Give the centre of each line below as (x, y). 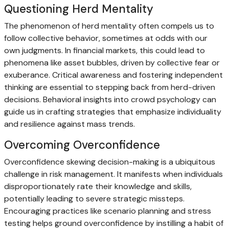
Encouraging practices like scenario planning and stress (108, 211)
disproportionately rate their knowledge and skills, (98, 187)
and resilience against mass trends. (70, 124)
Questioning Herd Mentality (79, 9)
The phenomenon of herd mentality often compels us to (109, 26)
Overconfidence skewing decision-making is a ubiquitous (110, 162)
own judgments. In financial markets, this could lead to (105, 51)
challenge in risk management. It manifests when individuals (113, 174)
